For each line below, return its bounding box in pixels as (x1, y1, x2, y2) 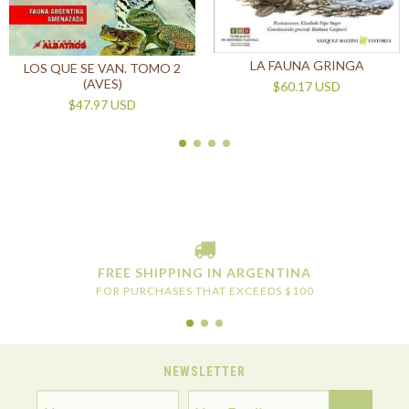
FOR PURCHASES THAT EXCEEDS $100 (95, 284, 314, 299)
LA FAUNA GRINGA (249, 57, 364, 73)
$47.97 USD (68, 96, 136, 112)
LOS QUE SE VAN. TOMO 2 (24, 59, 181, 76)
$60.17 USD (273, 78, 341, 94)
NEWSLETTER (163, 364, 246, 380)
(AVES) (82, 75, 122, 91)
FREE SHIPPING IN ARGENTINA (98, 265, 311, 281)
